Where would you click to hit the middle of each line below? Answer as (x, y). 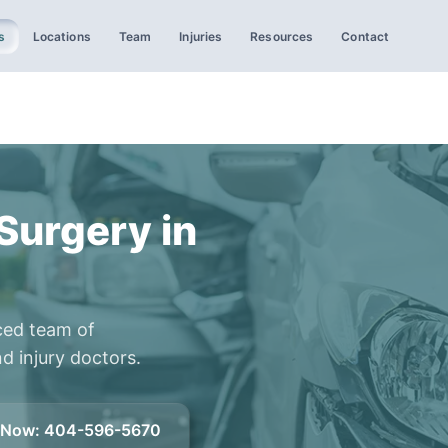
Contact (365, 36)
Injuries (201, 36)
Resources (282, 36)
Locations (61, 36)
